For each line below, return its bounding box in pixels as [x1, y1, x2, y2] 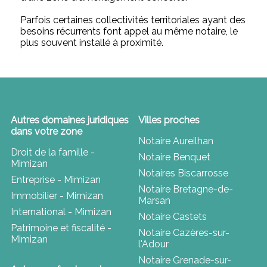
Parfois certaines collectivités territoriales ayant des [20, 14, 246, 26]
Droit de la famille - [10, 146, 95, 158]
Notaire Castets [138, 210, 207, 222]
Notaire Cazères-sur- [138, 226, 229, 238]
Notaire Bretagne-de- [138, 183, 233, 195]
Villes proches [138, 114, 200, 126]
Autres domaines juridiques [10, 114, 129, 126]
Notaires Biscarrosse [138, 167, 228, 179]
